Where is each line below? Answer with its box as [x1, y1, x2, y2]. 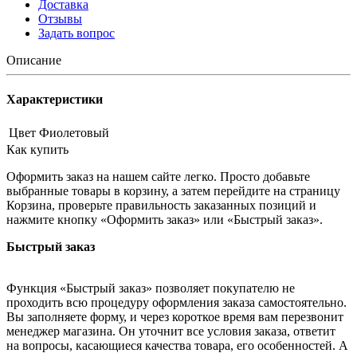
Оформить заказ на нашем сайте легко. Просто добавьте [6, 170, 310, 184]
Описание [6, 53, 61, 67]
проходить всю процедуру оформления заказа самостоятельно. [6, 296, 347, 310]
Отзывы [38, 11, 82, 25]
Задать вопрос [38, 25, 115, 40]
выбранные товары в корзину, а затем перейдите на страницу [6, 184, 340, 198]
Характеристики [6, 92, 103, 107]
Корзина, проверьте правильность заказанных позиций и [6, 198, 316, 213]
